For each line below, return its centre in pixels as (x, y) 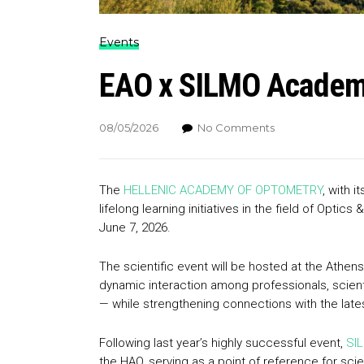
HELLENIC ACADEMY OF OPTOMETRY (223, 191)
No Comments (236, 128)
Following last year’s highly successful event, (223, 343)
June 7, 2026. (135, 228)
